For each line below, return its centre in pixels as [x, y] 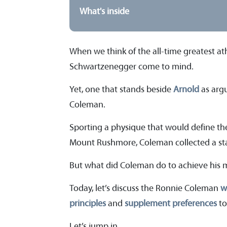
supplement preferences [171, 203]
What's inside [104, 12]
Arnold [186, 89]
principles [88, 203]
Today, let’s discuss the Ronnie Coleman [145, 188]
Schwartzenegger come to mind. [131, 67]
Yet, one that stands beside [121, 89]
